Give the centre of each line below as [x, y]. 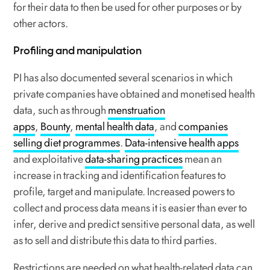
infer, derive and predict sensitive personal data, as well [134, 224]
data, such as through [61, 111]
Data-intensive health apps [182, 143]
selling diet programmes [67, 143]
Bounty [55, 127]
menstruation [137, 111]
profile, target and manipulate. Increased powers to [124, 192]
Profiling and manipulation [78, 51]
